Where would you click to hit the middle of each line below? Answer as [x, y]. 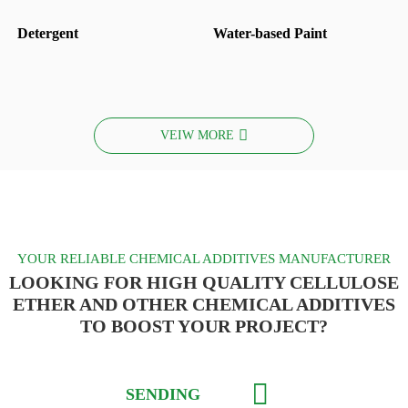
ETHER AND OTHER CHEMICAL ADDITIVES [204, 304]
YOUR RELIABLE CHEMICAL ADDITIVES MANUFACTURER [204, 258]
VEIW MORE [197, 136]
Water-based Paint [270, 33]
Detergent [47, 33]
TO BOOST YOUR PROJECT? [204, 326]
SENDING [163, 395]
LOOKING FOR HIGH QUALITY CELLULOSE [204, 282]
